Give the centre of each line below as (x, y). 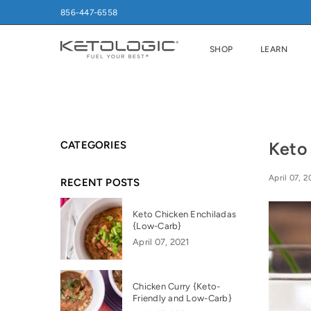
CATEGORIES (93, 145)
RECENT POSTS (100, 183)
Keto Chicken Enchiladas (185, 215)
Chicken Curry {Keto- (177, 287)
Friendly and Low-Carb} (182, 299)
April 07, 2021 (161, 242)
